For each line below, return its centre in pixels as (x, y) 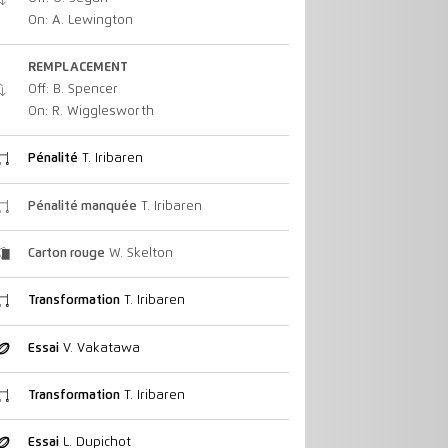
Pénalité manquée (82, 206)
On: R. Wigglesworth (90, 112)
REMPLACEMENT (77, 68)
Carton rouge (66, 254)
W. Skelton (138, 254)
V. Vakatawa (99, 348)
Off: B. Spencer (72, 90)
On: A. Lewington (80, 20)
